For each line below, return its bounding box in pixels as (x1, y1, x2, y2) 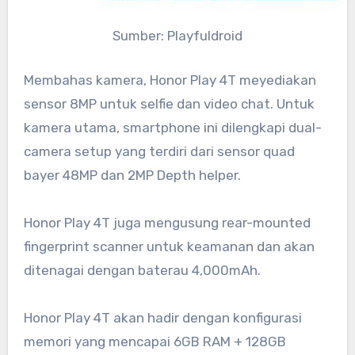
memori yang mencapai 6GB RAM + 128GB (23, 333, 286, 349)
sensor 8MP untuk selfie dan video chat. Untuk (23, 95, 315, 112)
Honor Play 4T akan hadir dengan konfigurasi (23, 309, 302, 326)
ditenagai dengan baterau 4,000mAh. (23, 261, 261, 278)
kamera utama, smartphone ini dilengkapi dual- (23, 119, 322, 136)
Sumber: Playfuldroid (113, 28, 242, 44)
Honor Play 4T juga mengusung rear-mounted (23, 214, 311, 231)
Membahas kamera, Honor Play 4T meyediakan (23, 71, 316, 88)
